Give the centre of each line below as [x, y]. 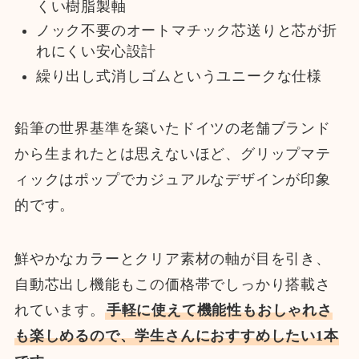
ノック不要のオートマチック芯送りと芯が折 [186, 31]
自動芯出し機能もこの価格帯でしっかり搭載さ [172, 285]
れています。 [59, 311]
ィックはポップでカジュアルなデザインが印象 [172, 179]
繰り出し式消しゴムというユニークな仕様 [179, 76]
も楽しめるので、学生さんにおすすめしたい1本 [176, 336]
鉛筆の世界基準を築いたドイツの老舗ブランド [172, 128]
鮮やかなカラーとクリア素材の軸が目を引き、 [172, 259]
